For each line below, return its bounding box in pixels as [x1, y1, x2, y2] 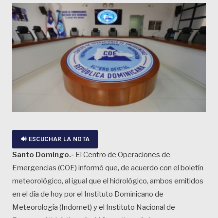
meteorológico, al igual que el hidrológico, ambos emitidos [12, 177, 203, 186]
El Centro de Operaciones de [74, 150, 170, 160]
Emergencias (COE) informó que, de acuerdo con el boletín [12, 163, 203, 173]
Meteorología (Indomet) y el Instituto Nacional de [12, 203, 175, 212]
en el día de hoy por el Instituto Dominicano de [12, 190, 163, 199]
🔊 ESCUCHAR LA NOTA [20, 136, 90, 143]
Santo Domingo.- [12, 150, 74, 160]
